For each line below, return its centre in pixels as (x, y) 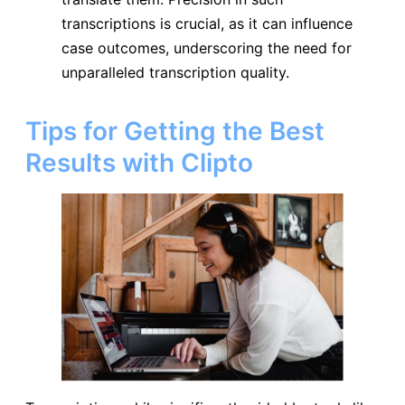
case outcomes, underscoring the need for (207, 48)
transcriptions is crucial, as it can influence (207, 24)
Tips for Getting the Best (175, 131)
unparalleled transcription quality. (175, 73)
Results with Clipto (139, 162)
